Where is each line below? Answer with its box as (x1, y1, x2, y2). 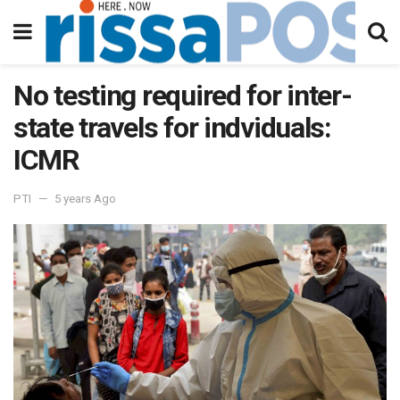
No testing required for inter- (13, 79, 352, 112)
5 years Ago (54, 191, 116, 205)
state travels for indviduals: (13, 111, 331, 145)
